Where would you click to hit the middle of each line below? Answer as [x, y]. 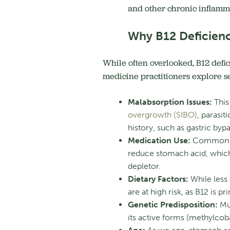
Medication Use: [159, 141]
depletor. [144, 166]
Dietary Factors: [158, 179]
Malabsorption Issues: [170, 102]
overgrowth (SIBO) [162, 115]
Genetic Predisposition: [172, 205]
